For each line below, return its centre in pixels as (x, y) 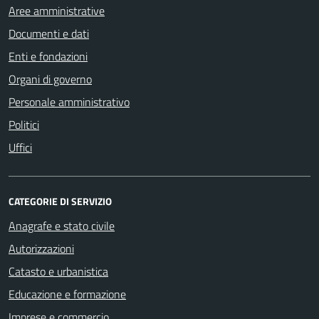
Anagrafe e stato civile (62, 225)
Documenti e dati (49, 33)
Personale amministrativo (69, 101)
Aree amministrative (57, 10)
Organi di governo (50, 79)
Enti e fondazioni (48, 56)
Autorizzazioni (41, 248)
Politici (24, 124)
